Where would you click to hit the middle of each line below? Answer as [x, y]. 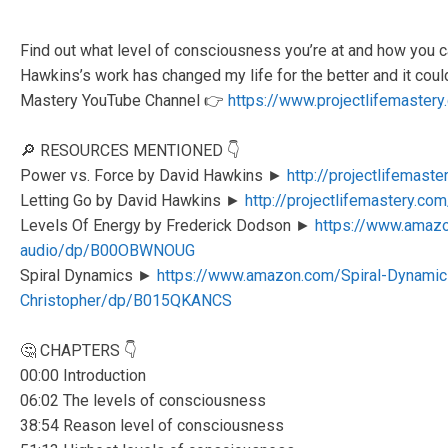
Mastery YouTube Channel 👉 [124, 100]
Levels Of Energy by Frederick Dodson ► [167, 225]
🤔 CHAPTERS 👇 [78, 350]
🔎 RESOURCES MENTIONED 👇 [130, 150]
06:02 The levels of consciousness [143, 400]
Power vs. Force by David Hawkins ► [153, 175]
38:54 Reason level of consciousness [152, 425]
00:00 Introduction [83, 375]
